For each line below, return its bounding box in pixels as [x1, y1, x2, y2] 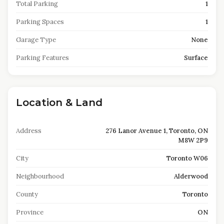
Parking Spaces [16, 17, 64, 26]
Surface [184, 53, 208, 62]
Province [16, 208, 43, 216]
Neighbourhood [16, 172, 64, 180]
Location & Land [16, 96, 102, 108]
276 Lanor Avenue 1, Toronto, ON [105, 126, 208, 135]
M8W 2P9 [178, 136, 208, 144]
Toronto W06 [166, 154, 208, 162]
